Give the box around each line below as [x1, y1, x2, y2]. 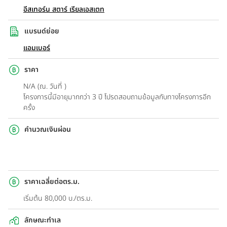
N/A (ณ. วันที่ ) [23, 81, 66, 92]
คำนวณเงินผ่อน [24, 124, 71, 135]
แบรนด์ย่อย [24, 26, 59, 37]
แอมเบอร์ [23, 42, 50, 53]
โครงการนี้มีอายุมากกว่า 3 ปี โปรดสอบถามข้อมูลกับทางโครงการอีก [23, 91, 211, 102]
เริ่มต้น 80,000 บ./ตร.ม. [23, 193, 92, 204]
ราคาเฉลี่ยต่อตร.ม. [24, 176, 80, 187]
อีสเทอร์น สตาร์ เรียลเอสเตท [23, 4, 104, 15]
